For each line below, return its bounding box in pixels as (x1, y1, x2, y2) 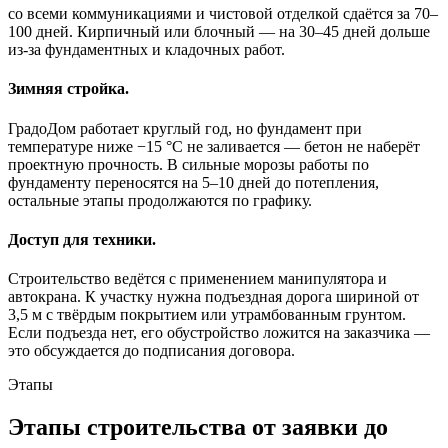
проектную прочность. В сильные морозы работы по (8, 155, 369, 173)
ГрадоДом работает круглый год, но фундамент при (8, 119, 362, 137)
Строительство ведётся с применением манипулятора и (8, 270, 387, 288)
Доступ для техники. (8, 230, 156, 248)
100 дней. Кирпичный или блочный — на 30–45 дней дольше (8, 23, 430, 40)
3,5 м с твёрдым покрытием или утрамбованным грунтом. (8, 306, 406, 324)
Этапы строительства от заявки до (8, 413, 388, 440)
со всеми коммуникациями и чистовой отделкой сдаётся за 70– (8, 5, 438, 22)
